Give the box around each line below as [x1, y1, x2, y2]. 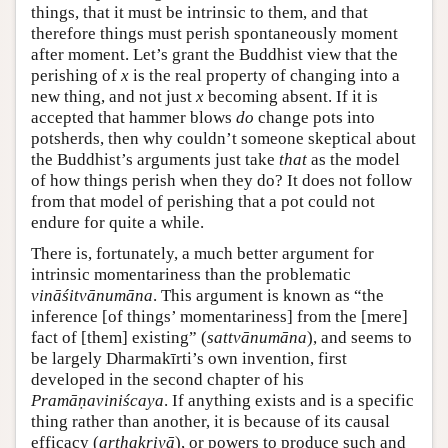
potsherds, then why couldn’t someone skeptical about [31, 128, 416, 148]
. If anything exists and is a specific [164, 390, 414, 410]
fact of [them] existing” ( [31, 327, 207, 347]
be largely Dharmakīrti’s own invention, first [31, 348, 347, 368]
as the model [307, 149, 400, 169]
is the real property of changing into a [129, 65, 400, 85]
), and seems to [307, 327, 412, 347]
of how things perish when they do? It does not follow [31, 170, 412, 190]
